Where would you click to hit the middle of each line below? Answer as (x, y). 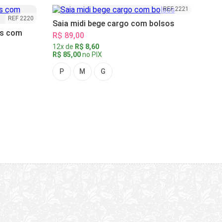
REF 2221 (176, 9)
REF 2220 (21, 19)
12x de (63, 47)
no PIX (91, 55)
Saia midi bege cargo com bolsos (113, 24)
